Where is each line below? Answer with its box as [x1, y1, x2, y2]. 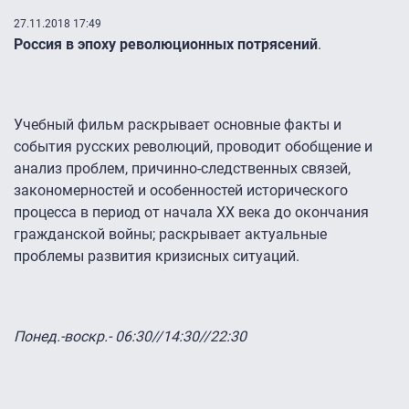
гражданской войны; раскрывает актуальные [14, 225, 327, 244]
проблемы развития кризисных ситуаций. [14, 247, 299, 266]
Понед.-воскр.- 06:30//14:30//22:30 [14, 328, 246, 346]
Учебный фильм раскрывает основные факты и [14, 116, 341, 134]
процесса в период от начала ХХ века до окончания [14, 204, 369, 222]
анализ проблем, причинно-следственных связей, [14, 160, 351, 178]
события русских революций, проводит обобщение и [14, 138, 372, 156]
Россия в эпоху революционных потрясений [14, 36, 318, 54]
